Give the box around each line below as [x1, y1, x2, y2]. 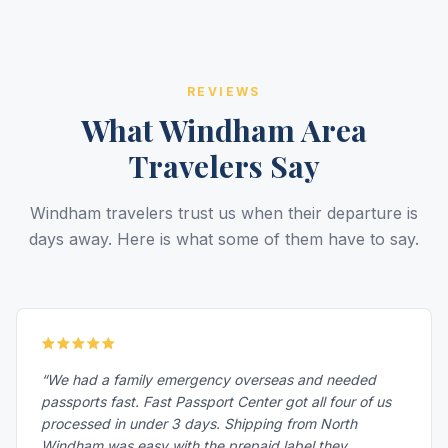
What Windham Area [81, 110, 367, 150]
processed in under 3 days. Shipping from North [41, 415, 357, 432]
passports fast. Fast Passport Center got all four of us [41, 393, 391, 410]
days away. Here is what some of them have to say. [29, 229, 419, 249]
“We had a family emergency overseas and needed [41, 371, 376, 388]
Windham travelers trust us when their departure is [30, 203, 418, 223]
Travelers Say [128, 146, 320, 186]
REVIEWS [187, 84, 261, 99]
